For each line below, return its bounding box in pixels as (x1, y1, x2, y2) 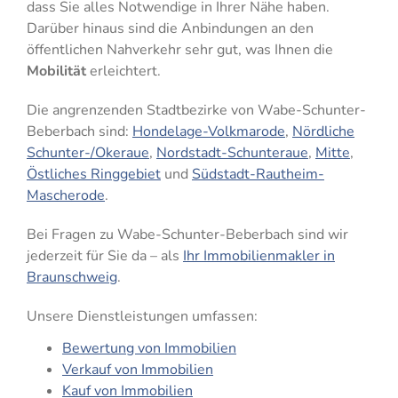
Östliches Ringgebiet (26, 163, 161, 184)
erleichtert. (85, 60, 161, 81)
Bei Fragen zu (26, 224, 117, 244)
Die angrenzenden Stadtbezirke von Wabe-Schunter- (26, 99, 366, 120)
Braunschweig (26, 267, 117, 287)
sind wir (297, 224, 348, 244)
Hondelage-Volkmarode (131, 121, 285, 141)
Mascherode (26, 185, 105, 205)
